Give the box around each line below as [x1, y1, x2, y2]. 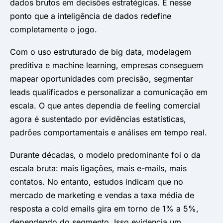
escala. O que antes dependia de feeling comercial [10, 100, 200, 111]
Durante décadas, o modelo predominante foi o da [10, 149, 201, 160]
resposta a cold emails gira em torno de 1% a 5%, [10, 203, 199, 214]
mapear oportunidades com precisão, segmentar [10, 73, 193, 84]
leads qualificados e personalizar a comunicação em [10, 87, 208, 97]
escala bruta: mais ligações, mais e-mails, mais [10, 163, 187, 173]
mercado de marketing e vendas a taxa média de [10, 190, 194, 200]
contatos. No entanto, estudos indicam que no [10, 176, 183, 187]
